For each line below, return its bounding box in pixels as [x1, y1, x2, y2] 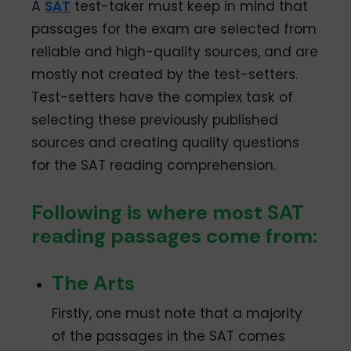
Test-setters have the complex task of [31, 88, 294, 107]
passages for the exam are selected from [31, 20, 317, 39]
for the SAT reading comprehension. [31, 156, 277, 175]
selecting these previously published [31, 110, 279, 130]
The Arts [52, 270, 136, 297]
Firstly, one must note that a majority [52, 304, 303, 324]
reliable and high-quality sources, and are [31, 42, 319, 62]
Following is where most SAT [31, 199, 305, 226]
